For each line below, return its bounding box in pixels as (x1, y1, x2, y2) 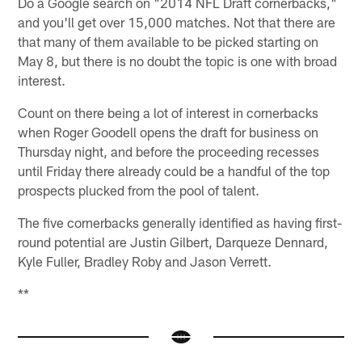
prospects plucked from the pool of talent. (18, 181, 260, 198)
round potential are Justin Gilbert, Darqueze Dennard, (18, 233, 329, 250)
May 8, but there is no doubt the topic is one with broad (18, 52, 338, 69)
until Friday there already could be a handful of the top (18, 162, 330, 179)
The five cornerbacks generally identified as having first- (18, 213, 343, 230)
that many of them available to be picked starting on (18, 32, 319, 49)
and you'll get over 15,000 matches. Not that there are (18, 13, 336, 30)
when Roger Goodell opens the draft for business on (18, 123, 319, 140)
